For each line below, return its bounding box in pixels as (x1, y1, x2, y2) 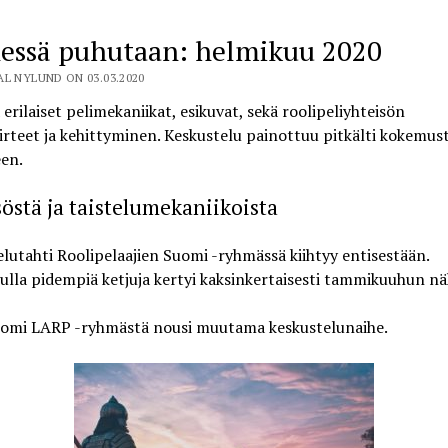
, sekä (238, 99, 278, 122)
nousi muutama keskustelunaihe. (148, 315, 387, 338)
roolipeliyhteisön (277, 99, 405, 122)
